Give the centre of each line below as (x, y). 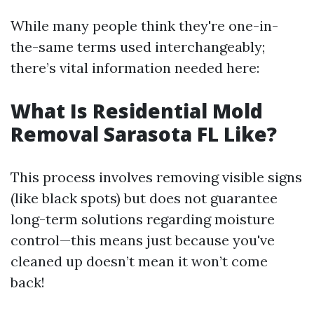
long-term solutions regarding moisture (143, 219)
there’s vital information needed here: (135, 67)
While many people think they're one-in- (144, 25)
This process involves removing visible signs (156, 177)
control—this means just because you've (143, 240)
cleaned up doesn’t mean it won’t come (139, 261)
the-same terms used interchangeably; (138, 46)
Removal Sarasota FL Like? (144, 134)
